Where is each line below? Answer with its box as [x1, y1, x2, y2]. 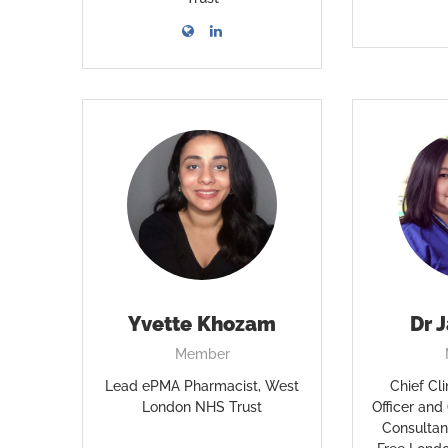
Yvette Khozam [128, 312, 277, 336]
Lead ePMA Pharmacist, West [105, 378, 300, 394]
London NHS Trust [142, 399, 263, 415]
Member [174, 346, 230, 362]
